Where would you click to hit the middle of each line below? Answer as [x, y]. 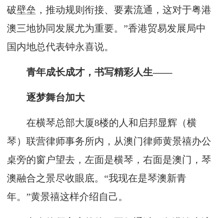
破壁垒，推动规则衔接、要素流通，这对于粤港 [109, 10]
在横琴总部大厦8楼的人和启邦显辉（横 [102, 123]
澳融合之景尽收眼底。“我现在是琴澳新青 [97, 178]
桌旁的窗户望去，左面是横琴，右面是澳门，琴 [109, 160]
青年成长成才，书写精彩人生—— [90, 72]
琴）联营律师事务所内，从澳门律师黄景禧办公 [109, 141]
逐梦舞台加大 [46, 97]
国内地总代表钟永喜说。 [60, 47]
